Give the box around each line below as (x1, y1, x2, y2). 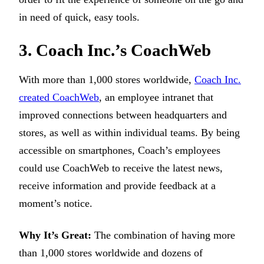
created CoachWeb (19, 91, 99, 103)
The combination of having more (94, 229, 235, 242)
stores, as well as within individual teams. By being (19, 126, 240, 138)
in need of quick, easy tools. (19, 11, 140, 24)
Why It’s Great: (19, 229, 94, 242)
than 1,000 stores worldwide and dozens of (19, 247, 203, 259)
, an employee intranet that (99, 91, 213, 103)
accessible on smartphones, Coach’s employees (19, 144, 220, 156)
